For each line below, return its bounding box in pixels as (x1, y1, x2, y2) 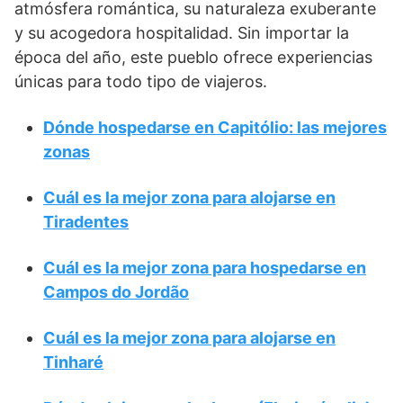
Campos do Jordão (43, 282, 189, 302)
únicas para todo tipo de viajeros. (14, 72, 267, 92)
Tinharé (43, 353, 103, 372)
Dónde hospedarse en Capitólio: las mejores (43, 118, 387, 138)
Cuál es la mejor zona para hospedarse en (43, 258, 366, 278)
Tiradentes (43, 212, 129, 232)
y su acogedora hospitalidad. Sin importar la (14, 23, 349, 43)
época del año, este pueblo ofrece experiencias (14, 48, 372, 67)
